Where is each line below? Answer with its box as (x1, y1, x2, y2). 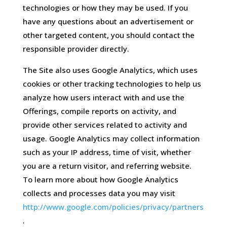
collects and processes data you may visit (22, 188, 175, 199)
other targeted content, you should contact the (22, 30, 195, 41)
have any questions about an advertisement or (22, 16, 194, 27)
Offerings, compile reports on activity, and (22, 106, 176, 117)
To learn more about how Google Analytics (22, 174, 178, 185)
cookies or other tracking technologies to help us (22, 79, 201, 89)
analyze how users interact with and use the (22, 92, 184, 103)
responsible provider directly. (22, 44, 129, 54)
